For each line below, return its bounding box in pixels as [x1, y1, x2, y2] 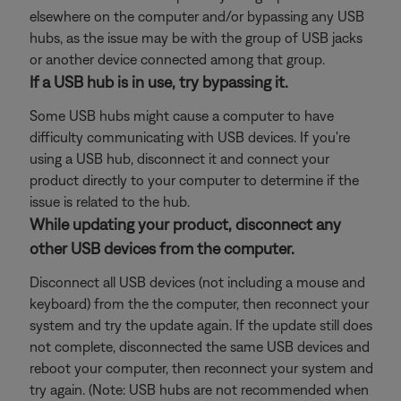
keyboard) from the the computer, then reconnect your [30, 295, 369, 311]
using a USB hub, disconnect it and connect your [30, 150, 329, 166]
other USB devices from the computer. [30, 239, 294, 258]
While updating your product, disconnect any [30, 215, 341, 234]
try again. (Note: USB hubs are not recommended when [30, 381, 369, 397]
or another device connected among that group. [30, 51, 325, 67]
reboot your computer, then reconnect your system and [30, 360, 373, 376]
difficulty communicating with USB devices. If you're [30, 129, 350, 145]
